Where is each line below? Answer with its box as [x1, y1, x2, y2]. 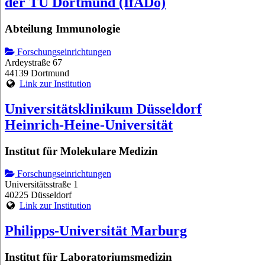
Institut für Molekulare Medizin [5, 144, 158, 157]
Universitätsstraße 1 [5, 179, 78, 190]
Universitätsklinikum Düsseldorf [5, 101, 202, 117]
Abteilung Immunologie [5, 22, 120, 35]
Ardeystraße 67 [5, 57, 62, 67]
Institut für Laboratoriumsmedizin [5, 251, 172, 264]
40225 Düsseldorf [5, 190, 72, 201]
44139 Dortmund [5, 67, 69, 78]
